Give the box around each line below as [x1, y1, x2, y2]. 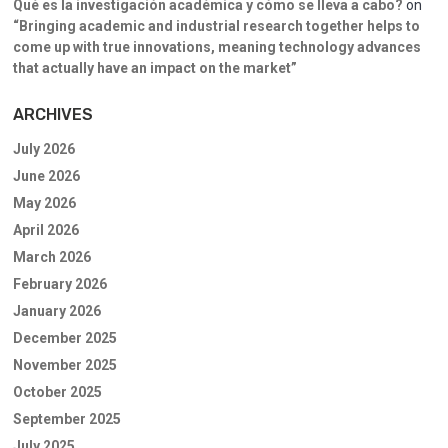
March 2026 [13, 249, 91, 265]
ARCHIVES [13, 105, 93, 124]
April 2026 [13, 222, 79, 238]
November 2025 [13, 357, 117, 373]
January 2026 [13, 303, 101, 319]
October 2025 [13, 384, 102, 400]
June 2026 [13, 168, 80, 184]
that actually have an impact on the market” [13, 60, 297, 76]
